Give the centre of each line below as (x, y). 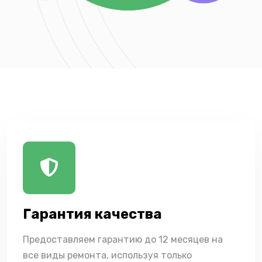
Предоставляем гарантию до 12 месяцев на (123, 239)
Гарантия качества (92, 214)
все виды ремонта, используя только (107, 255)
